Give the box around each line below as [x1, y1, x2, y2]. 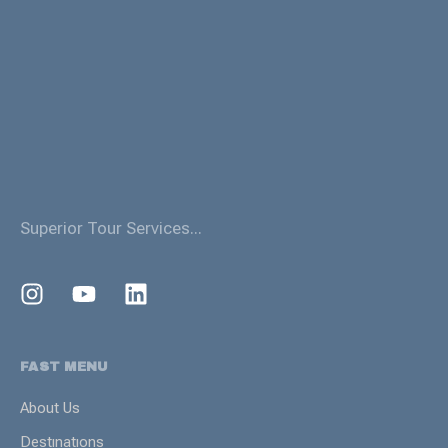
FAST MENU [20, 359, 109, 374]
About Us [20, 399, 80, 418]
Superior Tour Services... [20, 218, 202, 239]
